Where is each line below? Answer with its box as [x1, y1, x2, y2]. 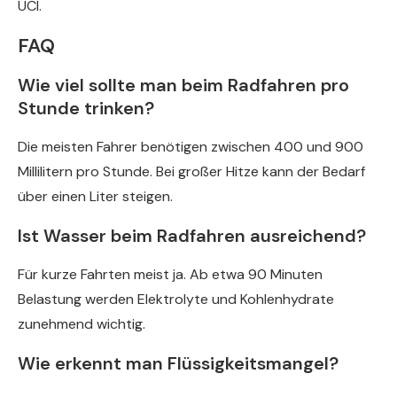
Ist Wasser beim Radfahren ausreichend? [18, 224, 366, 248]
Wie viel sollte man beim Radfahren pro [18, 74, 349, 97]
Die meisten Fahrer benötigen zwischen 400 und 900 [18, 137, 363, 157]
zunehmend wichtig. [18, 315, 145, 334]
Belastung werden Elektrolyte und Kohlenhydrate [18, 290, 334, 309]
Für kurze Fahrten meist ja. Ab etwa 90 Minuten [18, 265, 323, 284]
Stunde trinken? [18, 97, 154, 121]
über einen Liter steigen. [18, 187, 173, 206]
